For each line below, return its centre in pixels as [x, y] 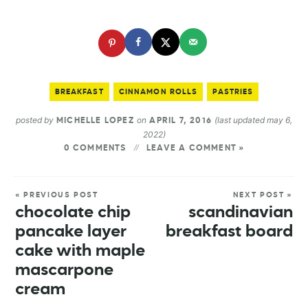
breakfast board [229, 232]
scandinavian [241, 213]
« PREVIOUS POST [57, 195]
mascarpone [64, 271]
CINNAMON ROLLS [158, 92]
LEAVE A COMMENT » [196, 149]
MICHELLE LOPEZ [95, 121]
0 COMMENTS [95, 149]
